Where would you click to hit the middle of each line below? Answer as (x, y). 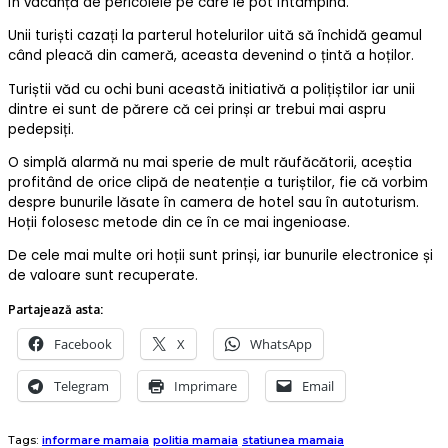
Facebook (83, 343)
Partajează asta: (55, 309)
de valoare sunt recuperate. (103, 276)
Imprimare (205, 385)
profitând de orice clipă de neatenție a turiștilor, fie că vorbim (218, 182)
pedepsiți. (41, 129)
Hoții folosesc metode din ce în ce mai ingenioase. (179, 222)
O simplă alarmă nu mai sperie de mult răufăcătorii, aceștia (210, 162)
